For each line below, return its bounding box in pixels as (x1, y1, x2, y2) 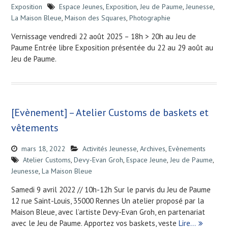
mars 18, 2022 (21, 144, 66, 153)
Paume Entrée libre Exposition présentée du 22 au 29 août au (11, 43, 213, 52)
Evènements (168, 144, 206, 153)
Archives (139, 144, 165, 153)
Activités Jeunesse (82, 144, 137, 153)
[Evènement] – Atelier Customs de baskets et (11, 106, 209, 119)
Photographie (129, 13, 170, 22)
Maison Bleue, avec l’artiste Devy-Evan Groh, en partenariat (11, 207, 205, 217)
